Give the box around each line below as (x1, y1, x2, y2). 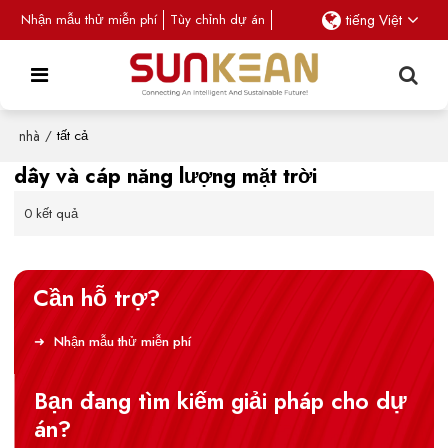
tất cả (57, 126, 89, 145)
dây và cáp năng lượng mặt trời (14, 161, 318, 191)
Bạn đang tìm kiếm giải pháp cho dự (34, 385, 408, 419)
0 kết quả (24, 204, 79, 223)
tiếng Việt (345, 10, 402, 30)
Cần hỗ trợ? (33, 281, 161, 315)
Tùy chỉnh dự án (169, 10, 265, 29)
